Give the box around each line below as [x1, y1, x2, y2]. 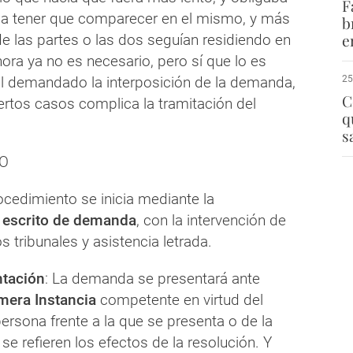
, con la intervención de [136, 211, 286, 230]
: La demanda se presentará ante [45, 269, 260, 288]
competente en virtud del [96, 291, 263, 310]
